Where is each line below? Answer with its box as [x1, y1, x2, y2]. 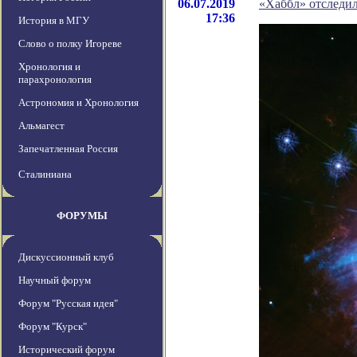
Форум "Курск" [18, 320, 87, 333]
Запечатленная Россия [18, 143, 118, 155]
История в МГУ [18, 14, 89, 27]
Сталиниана [18, 168, 72, 181]
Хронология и [18, 61, 80, 73]
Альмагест [18, 120, 65, 132]
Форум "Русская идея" [18, 297, 118, 310]
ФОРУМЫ [57, 210, 108, 222]
